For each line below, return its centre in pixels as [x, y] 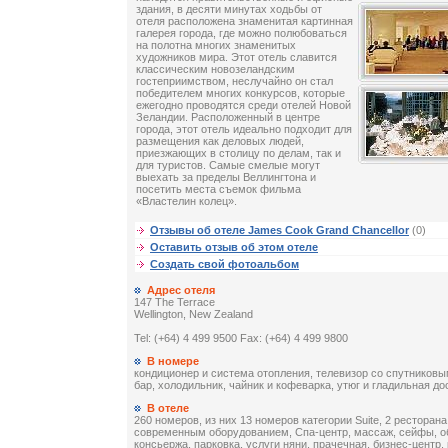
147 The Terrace [174, 302]
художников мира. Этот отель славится [236, 57]
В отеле [168, 408]
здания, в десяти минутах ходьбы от [229, 9]
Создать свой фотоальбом [224, 264]
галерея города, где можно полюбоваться [241, 33]
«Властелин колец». [186, 201]
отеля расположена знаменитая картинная [244, 21]
